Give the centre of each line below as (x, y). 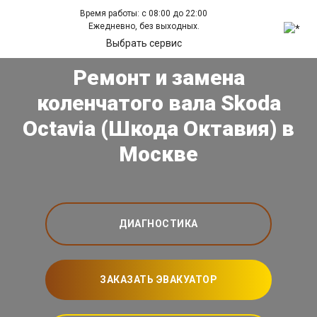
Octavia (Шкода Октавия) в (158, 128)
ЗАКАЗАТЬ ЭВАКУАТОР (158, 279)
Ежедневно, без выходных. (144, 26)
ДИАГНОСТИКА (158, 224)
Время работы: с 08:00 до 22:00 (144, 13)
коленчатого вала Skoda (158, 103)
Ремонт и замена (158, 77)
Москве (158, 154)
